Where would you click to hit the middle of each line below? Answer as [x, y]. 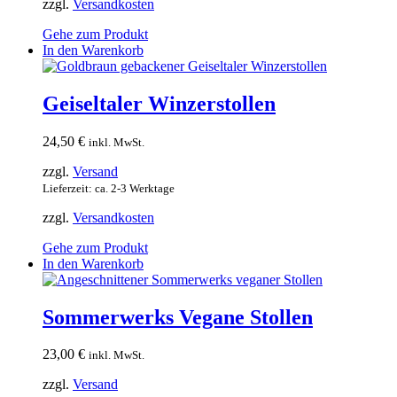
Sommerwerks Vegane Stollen [178, 317]
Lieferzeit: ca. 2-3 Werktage [109, 188]
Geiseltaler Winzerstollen [159, 103]
